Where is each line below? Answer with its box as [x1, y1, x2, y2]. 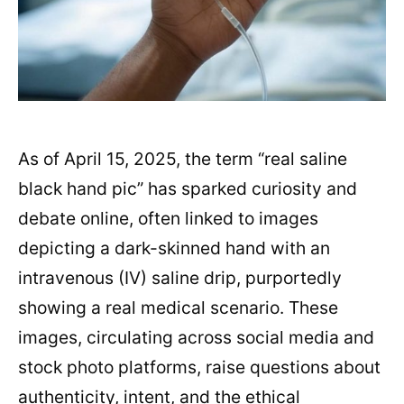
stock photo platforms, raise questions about [18, 356, 381, 379]
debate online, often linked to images [18, 207, 318, 230]
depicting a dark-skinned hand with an [18, 237, 330, 260]
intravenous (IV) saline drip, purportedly [18, 267, 342, 289]
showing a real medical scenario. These [18, 297, 338, 319]
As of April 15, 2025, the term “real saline [18, 148, 347, 170]
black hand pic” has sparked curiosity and [18, 178, 357, 200]
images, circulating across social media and [18, 326, 374, 349]
